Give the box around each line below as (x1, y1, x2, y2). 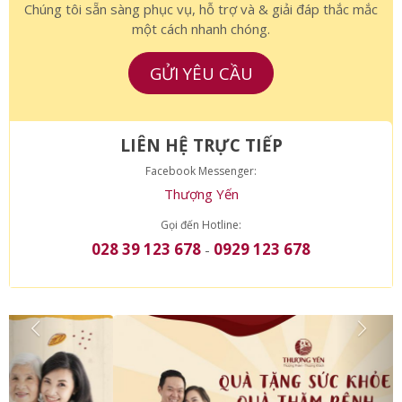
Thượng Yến (163, 236, 239, 255)
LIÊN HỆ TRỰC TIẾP (119, 185, 283, 208)
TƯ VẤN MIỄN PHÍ (124, 21, 278, 44)
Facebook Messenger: (145, 214, 257, 231)
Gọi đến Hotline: (161, 268, 241, 284)
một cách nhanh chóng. (132, 71, 270, 90)
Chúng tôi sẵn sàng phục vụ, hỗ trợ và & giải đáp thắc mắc (24, 51, 378, 70)
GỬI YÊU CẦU (149, 113, 253, 136)
